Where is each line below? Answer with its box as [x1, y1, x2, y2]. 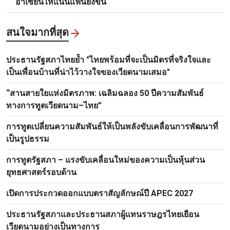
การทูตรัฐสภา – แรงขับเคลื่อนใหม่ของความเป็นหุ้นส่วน [6, 155, 205, 165]
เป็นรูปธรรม [6, 134, 49, 144]
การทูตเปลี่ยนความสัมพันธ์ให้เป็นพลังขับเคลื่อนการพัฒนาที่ [6, 122, 218, 132]
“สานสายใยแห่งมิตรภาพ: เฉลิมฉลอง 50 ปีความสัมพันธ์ [6, 88, 204, 99]
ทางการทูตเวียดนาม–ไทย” [6, 101, 102, 111]
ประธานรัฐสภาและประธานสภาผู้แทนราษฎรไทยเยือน [6, 209, 199, 220]
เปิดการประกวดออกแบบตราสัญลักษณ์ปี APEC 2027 [6, 188, 193, 199]
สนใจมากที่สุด [6, 26, 69, 39]
